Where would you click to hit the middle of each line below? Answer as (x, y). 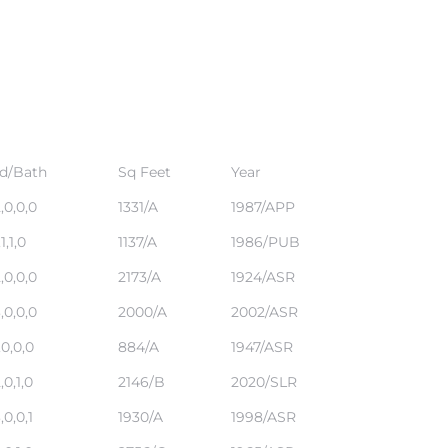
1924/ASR (262, 276)
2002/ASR (264, 311)
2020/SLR (263, 381)
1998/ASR (263, 416)
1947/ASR (261, 346)
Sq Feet (144, 171)
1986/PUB (265, 241)
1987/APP (262, 206)
